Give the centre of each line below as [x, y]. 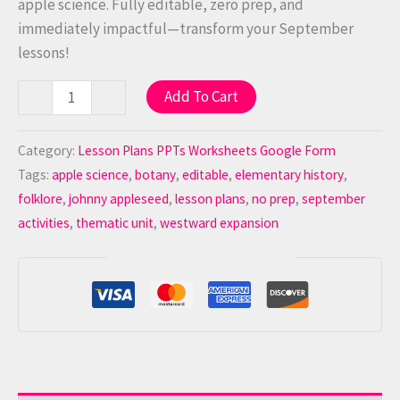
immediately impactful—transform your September [186, 28]
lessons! [44, 52]
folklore [40, 198]
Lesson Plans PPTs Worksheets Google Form [207, 150]
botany [155, 174]
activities [44, 222]
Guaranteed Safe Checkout [200, 257]
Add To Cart [201, 96]
